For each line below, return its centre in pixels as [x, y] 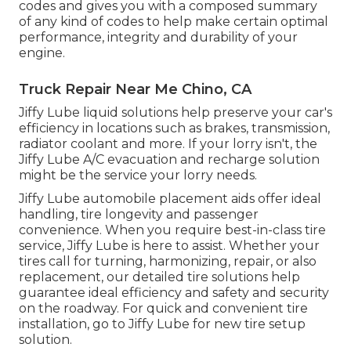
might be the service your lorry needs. [138, 175]
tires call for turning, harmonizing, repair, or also [168, 261]
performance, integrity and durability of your [158, 37]
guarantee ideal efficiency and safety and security [174, 292]
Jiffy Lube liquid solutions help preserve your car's [175, 112]
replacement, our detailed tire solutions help [159, 277]
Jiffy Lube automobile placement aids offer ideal [170, 198]
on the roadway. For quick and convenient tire [163, 308]
